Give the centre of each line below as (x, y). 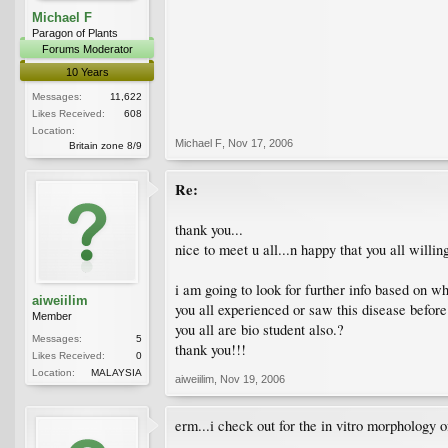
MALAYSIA (116, 372)
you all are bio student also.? (259, 329)
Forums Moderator (87, 48)
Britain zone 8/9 (105, 145)
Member (52, 315)
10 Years (87, 71)
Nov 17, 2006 (260, 142)
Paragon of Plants (75, 32)
